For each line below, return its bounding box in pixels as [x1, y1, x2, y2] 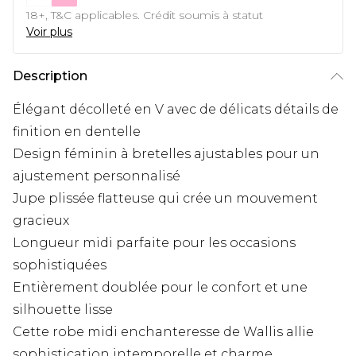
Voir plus [26, 25, 72, 40]
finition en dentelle [13, 124, 141, 140]
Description [13, 68, 87, 84]
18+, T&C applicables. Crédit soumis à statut [26, 8, 263, 23]
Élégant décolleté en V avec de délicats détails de [13, 102, 339, 118]
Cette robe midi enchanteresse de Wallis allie [13, 324, 314, 340]
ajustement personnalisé [13, 168, 180, 184]
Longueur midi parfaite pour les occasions [13, 235, 296, 251]
